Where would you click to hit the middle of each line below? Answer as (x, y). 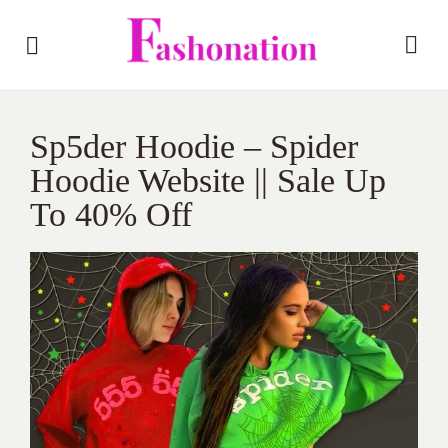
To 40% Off (111, 214)
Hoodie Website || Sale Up (208, 180)
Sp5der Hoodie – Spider (194, 146)
